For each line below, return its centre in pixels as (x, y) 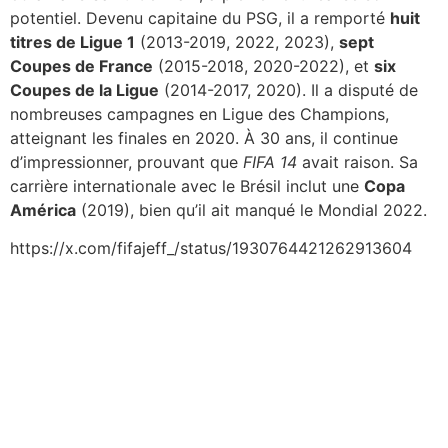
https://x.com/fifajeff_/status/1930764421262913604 (211, 248)
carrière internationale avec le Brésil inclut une (187, 185)
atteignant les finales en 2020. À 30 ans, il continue (204, 137)
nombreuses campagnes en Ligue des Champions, (199, 113)
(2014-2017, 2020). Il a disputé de (288, 89)
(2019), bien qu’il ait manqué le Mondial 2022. (251, 209)
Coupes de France (81, 65)
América (43, 209)
